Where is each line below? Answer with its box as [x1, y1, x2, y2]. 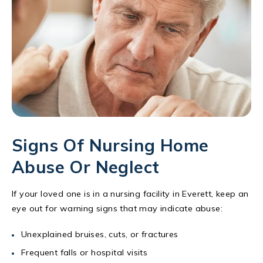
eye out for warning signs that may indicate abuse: [12, 203, 222, 214]
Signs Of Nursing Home [12, 134, 209, 156]
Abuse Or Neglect [12, 156, 160, 177]
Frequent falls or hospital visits [21, 247, 148, 258]
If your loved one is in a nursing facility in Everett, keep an [12, 188, 249, 199]
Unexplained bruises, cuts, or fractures [21, 228, 178, 240]
